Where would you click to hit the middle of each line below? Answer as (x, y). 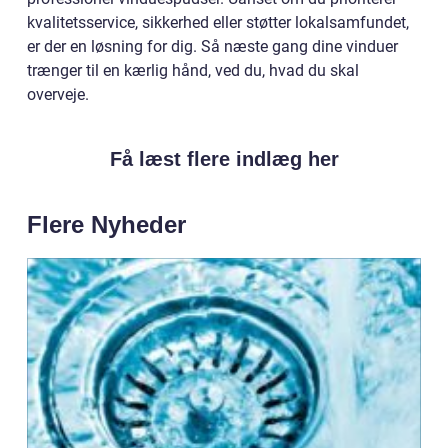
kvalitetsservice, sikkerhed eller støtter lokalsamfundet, (218, 22)
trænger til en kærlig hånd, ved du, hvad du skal (193, 70)
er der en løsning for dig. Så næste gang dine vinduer (212, 46)
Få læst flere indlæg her (224, 158)
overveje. (58, 94)
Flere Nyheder (106, 224)
